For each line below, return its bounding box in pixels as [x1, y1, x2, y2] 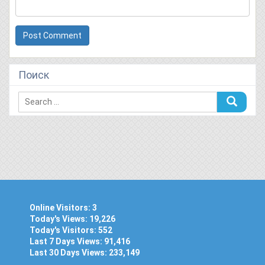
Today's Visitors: [30, 225, 98, 235]
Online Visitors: [30, 202, 92, 212]
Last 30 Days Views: [30, 247, 109, 257]
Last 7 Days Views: [30, 236, 104, 246]
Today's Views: [30, 214, 89, 224]
